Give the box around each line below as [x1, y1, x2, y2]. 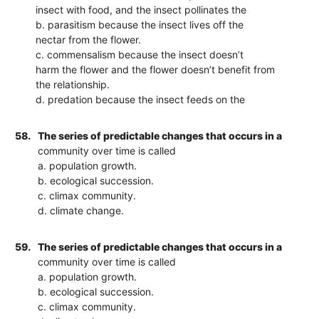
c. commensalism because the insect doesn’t [36, 48, 244, 61]
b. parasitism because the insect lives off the [36, 18, 244, 31]
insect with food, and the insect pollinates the [36, 3, 247, 16]
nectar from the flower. [36, 33, 142, 46]
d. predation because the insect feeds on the [36, 93, 246, 105]
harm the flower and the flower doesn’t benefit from [36, 63, 276, 75]
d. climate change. [38, 204, 125, 216]
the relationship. [36, 78, 110, 90]
